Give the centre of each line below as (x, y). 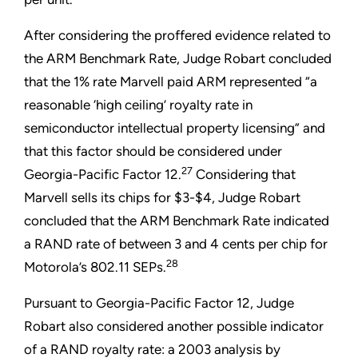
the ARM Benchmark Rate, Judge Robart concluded (178, 59)
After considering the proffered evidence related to (177, 36)
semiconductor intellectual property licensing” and (175, 128)
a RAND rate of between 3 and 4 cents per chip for (176, 244)
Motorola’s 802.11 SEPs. (95, 267)
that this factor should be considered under (153, 151)
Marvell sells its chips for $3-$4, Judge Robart (162, 198)
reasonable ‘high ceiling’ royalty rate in (138, 105)
